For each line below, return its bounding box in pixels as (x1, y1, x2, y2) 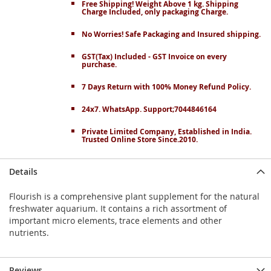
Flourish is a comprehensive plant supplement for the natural (9, 191, 260, 203)
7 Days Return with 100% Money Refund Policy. (82, 82, 251, 93)
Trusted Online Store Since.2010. (82, 134, 198, 145)
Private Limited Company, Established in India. (82, 126, 252, 137)
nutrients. (9, 227, 49, 239)
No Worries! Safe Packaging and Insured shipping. (82, 29, 261, 40)
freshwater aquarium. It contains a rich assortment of (9, 203, 227, 215)
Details (9, 166, 38, 178)
